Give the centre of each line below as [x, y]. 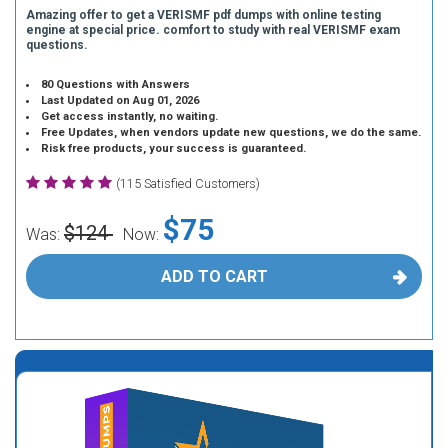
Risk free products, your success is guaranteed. [174, 148]
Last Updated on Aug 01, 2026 [120, 100]
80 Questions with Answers [116, 84]
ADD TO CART [214, 276]
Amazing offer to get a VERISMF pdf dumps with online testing [203, 15]
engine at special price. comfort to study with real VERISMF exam [213, 30]
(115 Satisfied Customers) [188, 183]
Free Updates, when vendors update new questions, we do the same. [231, 132]
